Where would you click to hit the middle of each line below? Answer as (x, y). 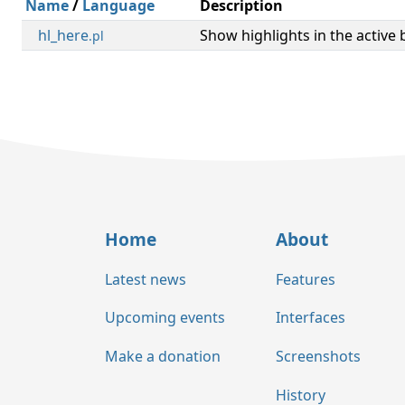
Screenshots (318, 357)
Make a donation (163, 357)
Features (306, 279)
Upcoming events (165, 318)
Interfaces (311, 318)
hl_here (63, 35)
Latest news (146, 279)
